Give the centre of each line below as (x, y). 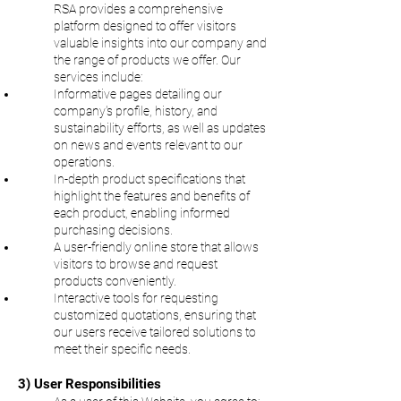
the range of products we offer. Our (147, 60)
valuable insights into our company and (160, 43)
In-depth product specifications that (149, 179)
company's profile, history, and (136, 111)
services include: (98, 77)
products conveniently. (115, 281)
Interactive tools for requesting (136, 298)
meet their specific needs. (122, 349)
